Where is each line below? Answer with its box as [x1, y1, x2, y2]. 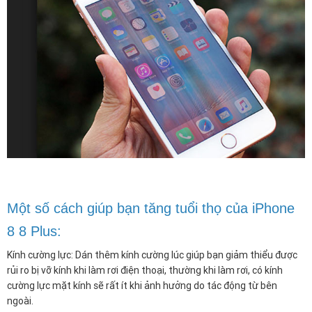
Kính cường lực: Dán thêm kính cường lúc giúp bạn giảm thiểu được [7, 249, 297, 262]
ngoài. [7, 295, 33, 308]
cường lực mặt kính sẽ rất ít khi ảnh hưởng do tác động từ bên [7, 279, 277, 292]
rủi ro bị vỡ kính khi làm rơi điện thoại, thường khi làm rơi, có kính [7, 264, 283, 277]
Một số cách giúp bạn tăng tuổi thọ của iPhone [7, 201, 295, 217]
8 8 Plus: [7, 224, 61, 240]
